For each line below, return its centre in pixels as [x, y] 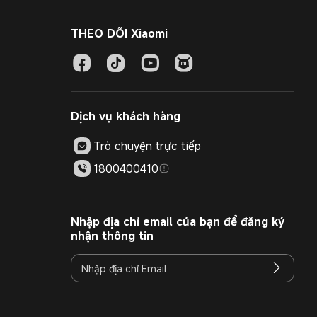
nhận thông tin [112, 236]
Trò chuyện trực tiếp [147, 146]
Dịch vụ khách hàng [126, 116]
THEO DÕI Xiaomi [119, 33]
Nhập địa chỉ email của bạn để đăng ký [178, 221]
